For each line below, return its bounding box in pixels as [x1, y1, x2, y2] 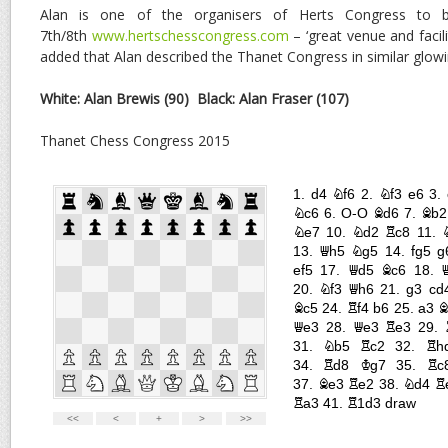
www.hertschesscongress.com [91, 25, 289, 45]
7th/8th [40, 25, 92, 45]
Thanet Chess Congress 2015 [40, 130, 230, 150]
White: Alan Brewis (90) [40, 88, 189, 108]
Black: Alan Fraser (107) [197, 88, 353, 108]
